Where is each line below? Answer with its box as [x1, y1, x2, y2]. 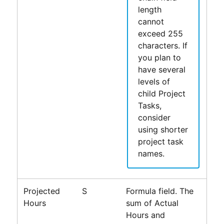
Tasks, [137, 100, 161, 110]
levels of [137, 76, 170, 86]
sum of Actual [125, 197, 178, 208]
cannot [137, 16, 164, 26]
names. [137, 148, 164, 158]
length [137, 4, 161, 14]
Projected [23, 185, 60, 196]
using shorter [137, 124, 188, 134]
